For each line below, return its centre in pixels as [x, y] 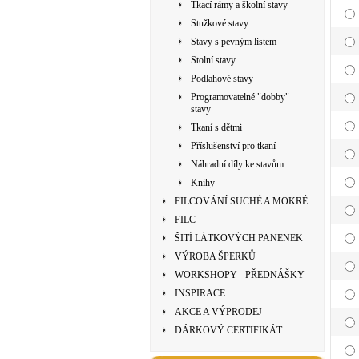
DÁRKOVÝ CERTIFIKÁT [228, 330]
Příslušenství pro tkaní [233, 146]
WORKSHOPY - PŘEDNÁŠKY [240, 275]
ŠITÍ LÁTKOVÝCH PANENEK [239, 238]
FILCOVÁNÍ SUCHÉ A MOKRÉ [241, 201]
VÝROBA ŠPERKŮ [215, 256]
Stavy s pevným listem [234, 42]
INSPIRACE [200, 293]
